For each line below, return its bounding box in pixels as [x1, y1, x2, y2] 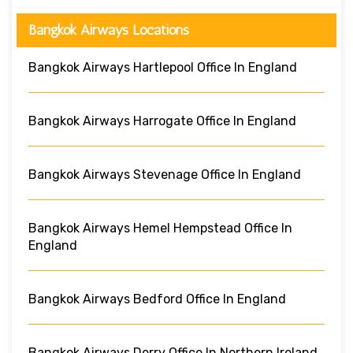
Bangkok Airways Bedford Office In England [28, 291, 286, 307]
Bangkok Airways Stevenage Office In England [28, 166, 301, 182]
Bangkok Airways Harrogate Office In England [28, 113, 296, 128]
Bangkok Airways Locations [28, 20, 189, 39]
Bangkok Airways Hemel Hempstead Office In [28, 220, 292, 236]
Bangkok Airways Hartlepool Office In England [28, 59, 297, 75]
